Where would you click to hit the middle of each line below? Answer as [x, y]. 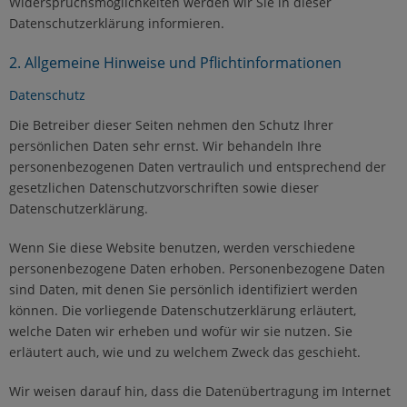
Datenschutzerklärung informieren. [117, 23]
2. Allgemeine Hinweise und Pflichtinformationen [175, 62]
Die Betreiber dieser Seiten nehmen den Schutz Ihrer [171, 124]
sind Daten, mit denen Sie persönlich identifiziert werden [184, 289]
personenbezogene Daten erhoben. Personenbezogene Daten [197, 268]
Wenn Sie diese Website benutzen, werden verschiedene [182, 247]
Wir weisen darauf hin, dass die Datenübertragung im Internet [200, 391]
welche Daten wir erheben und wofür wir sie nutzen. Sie [181, 331]
